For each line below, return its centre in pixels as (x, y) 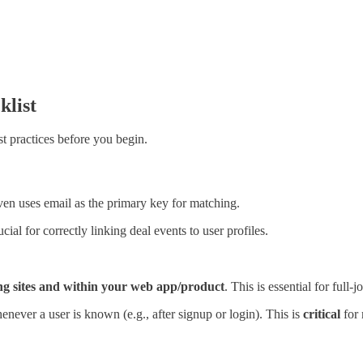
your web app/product (163, 286)
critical (322, 314)
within (81, 286)
